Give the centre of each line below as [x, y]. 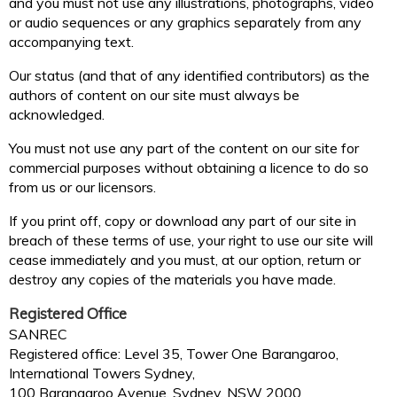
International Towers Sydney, [102, 374]
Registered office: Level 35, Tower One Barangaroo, [174, 354]
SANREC [38, 335]
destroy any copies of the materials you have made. [172, 280]
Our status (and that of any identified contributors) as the [189, 76]
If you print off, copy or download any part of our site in [183, 221]
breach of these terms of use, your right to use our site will [191, 241]
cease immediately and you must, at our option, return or [185, 260]
